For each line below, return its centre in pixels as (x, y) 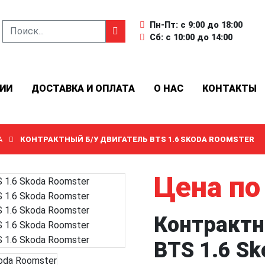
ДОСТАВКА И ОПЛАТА (83, 88)
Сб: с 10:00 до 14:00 (191, 38)
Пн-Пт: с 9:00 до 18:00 (196, 25)
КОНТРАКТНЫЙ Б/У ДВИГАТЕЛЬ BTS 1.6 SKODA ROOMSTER (137, 139)
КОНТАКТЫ (230, 88)
